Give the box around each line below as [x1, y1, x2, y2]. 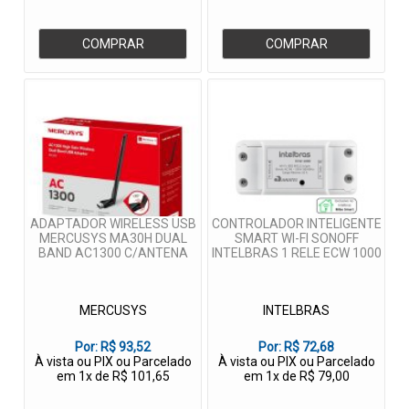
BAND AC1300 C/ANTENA [37, 246, 188, 261]
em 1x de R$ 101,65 [56, 369, 170, 384]
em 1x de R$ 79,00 [243, 369, 350, 384]
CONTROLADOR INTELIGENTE [211, 216, 382, 232]
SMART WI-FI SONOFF [234, 231, 359, 246]
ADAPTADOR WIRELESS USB [29, 216, 196, 232]
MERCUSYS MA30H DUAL [38, 231, 187, 246]
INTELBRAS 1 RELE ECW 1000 [211, 246, 382, 261]
